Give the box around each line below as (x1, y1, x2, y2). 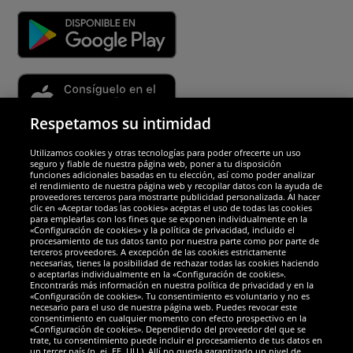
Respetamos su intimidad (30, 113, 212, 134)
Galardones (132, 184, 221, 206)
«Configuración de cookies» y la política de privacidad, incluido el (30, 224, 295, 236)
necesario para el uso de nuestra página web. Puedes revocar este (30, 301, 298, 313)
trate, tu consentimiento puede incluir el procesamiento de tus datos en (30, 334, 323, 346)
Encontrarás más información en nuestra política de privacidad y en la (30, 279, 314, 291)
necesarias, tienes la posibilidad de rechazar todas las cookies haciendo (30, 257, 320, 269)
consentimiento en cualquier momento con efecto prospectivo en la (30, 312, 307, 324)
